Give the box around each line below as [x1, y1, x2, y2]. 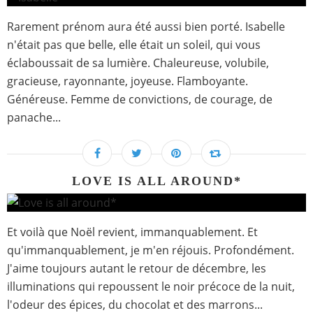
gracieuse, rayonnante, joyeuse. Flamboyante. [7, 73, 248, 89]
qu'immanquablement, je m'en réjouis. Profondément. [7, 242, 294, 259]
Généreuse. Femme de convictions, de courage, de [7, 92, 272, 108]
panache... [7, 110, 61, 126]
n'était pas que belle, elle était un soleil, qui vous [7, 37, 261, 53]
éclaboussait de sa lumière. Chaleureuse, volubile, [7, 55, 269, 71]
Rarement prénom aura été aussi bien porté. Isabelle [7, 19, 285, 35]
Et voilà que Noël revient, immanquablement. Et [7, 224, 258, 240]
